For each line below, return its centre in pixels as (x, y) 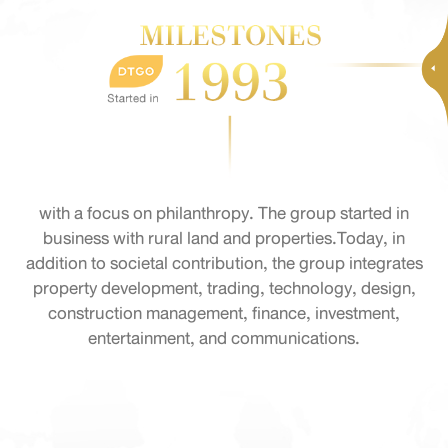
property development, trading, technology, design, (224, 288)
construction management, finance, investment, (224, 313)
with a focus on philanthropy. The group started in (224, 213)
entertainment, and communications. (224, 338)
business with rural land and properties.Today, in (224, 238)
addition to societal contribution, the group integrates (224, 263)
